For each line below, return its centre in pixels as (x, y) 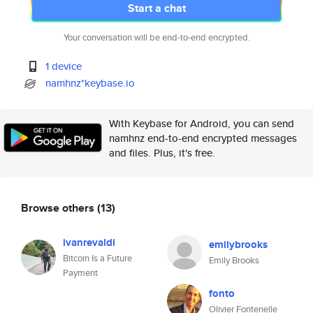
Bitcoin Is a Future (97, 258)
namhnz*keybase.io (90, 83)
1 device (64, 66)
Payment (80, 273)
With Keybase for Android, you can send (202, 123)
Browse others (59, 208)
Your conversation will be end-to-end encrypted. (156, 37)
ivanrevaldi (89, 242)
